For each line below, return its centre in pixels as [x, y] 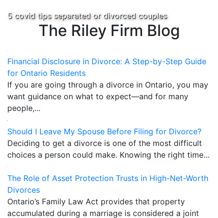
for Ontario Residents [46, 73]
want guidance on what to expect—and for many [98, 96]
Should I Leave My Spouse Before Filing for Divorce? [104, 131]
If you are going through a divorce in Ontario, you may [108, 85]
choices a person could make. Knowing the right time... [108, 155]
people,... [24, 108]
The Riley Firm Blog [109, 30]
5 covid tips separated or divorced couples [87, 16]
